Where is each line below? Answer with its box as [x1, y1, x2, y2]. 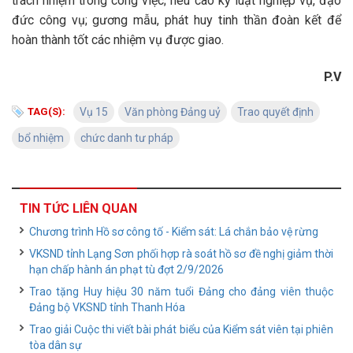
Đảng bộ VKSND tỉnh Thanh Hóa [29, 301, 185, 314]
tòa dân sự [29, 339, 82, 351]
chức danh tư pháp [80, 132, 173, 144]
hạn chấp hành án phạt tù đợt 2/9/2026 [29, 263, 224, 276]
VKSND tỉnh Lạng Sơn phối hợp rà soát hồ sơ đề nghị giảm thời [29, 247, 333, 260]
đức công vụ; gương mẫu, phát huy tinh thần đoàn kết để [12, 13, 341, 28]
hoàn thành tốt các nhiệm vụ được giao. [12, 32, 224, 47]
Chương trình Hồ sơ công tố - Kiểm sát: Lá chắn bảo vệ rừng [29, 225, 318, 238]
